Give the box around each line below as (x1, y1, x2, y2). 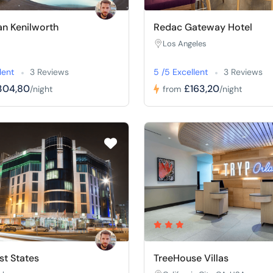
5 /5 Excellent (153, 66, 210, 77)
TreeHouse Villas (153, 251, 229, 264)
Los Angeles (162, 38, 207, 49)
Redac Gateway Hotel (153, 20, 252, 34)
